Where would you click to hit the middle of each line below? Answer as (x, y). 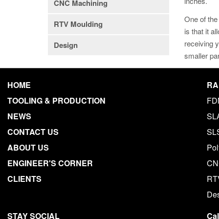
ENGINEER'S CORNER (50, 163)
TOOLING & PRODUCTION (56, 100)
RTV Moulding (78, 24)
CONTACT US (33, 131)
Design (66, 45)
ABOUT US (28, 147)
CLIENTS (24, 178)
